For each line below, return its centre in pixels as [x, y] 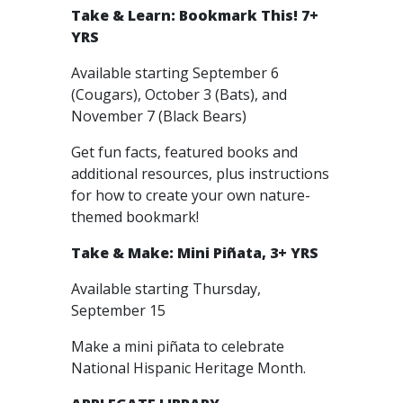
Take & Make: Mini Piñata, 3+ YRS [195, 253]
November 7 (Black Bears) [161, 116]
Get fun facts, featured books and [184, 152]
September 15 [120, 310]
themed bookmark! [137, 217]
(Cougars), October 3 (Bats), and [179, 94]
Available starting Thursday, [166, 289]
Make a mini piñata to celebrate [178, 346]
